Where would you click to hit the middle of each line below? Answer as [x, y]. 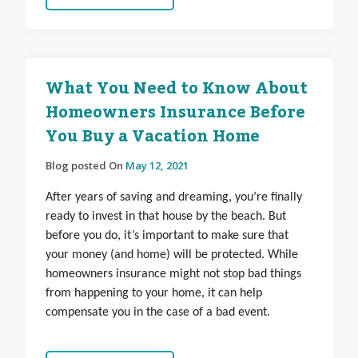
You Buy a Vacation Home [152, 137]
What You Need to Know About [176, 89]
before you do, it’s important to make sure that [167, 236]
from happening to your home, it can [141, 294]
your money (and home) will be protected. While [171, 255]
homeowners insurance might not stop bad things [173, 274]
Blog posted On [85, 166]
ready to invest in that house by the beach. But [165, 217]
